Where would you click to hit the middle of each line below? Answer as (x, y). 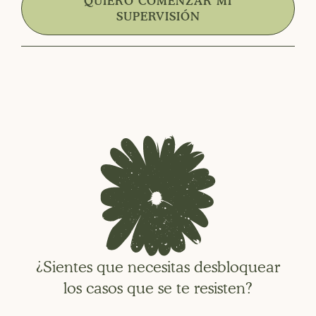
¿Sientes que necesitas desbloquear (158, 266)
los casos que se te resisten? (158, 287)
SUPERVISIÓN (158, 16)
